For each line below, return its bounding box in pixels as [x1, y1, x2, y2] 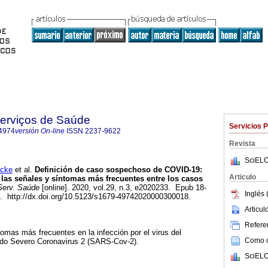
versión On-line [15, 127, 65, 135]
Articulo [229, 173, 256, 181]
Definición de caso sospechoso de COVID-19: [32, 165, 202, 175]
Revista [229, 139, 255, 148]
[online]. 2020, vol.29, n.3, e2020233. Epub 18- [39, 183, 206, 193]
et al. [13, 165, 32, 175]
